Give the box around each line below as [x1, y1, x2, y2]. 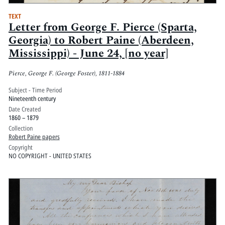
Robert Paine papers [8, 132, 60, 142]
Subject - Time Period [8, 85, 62, 95]
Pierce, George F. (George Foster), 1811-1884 [8, 68, 125, 78]
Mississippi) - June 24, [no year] [8, 45, 168, 62]
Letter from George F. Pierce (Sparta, [8, 19, 197, 36]
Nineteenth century [8, 94, 56, 103]
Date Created [8, 104, 41, 114]
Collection [8, 124, 33, 133]
